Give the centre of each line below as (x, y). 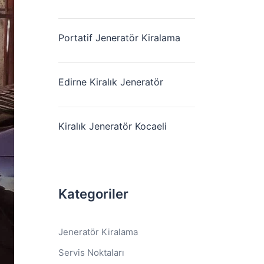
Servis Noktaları (91, 253)
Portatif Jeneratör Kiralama (119, 38)
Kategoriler (93, 194)
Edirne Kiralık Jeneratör (110, 82)
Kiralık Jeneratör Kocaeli (112, 126)
